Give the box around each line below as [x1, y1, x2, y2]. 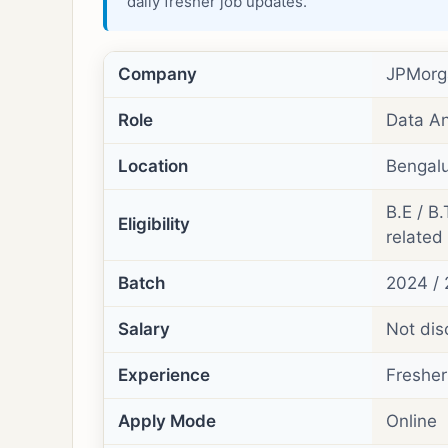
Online [386, 410, 437, 431]
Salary [118, 318, 170, 339]
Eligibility [118, 213, 190, 234]
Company [118, 63, 197, 84]
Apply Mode [118, 410, 216, 431]
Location [118, 155, 188, 176]
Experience [118, 364, 210, 385]
